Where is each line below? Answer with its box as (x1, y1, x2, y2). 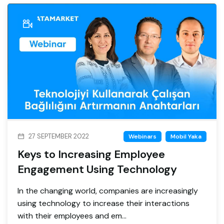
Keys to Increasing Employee (17, 146, 165, 161)
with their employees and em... (17, 210, 126, 221)
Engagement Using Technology (17, 161, 177, 176)
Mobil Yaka (170, 132, 201, 140)
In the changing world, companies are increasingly (17, 185, 198, 196)
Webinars (128, 132, 156, 140)
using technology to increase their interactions (17, 197, 189, 208)
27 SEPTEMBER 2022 (28, 131, 89, 140)
